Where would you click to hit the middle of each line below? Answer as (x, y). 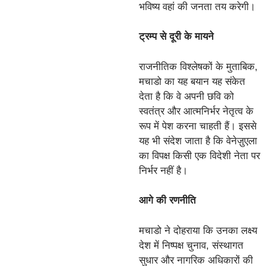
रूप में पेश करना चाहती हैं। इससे (198, 126)
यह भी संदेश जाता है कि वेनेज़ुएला (198, 141)
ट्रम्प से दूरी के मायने (176, 37)
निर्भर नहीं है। (163, 170)
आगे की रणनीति (167, 201)
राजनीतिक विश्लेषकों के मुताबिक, (198, 66)
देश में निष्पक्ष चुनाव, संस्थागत (191, 245)
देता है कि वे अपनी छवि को (186, 96)
